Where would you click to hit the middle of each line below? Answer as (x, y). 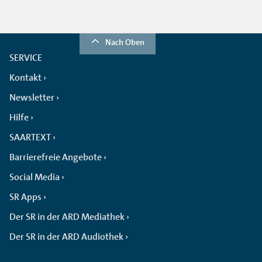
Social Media (35, 177)
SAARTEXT (30, 137)
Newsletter (32, 97)
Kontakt (25, 77)
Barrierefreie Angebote (56, 157)
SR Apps (25, 197)
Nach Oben (125, 42)
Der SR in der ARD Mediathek (67, 217)
